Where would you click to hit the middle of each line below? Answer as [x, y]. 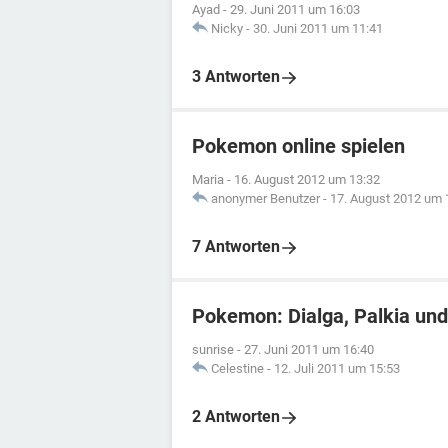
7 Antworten [236, 246]
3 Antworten [236, 76]
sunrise [213, 349]
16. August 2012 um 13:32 [307, 179]
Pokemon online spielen [298, 146]
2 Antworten [236, 416]
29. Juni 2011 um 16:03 [295, 9]
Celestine [237, 368]
